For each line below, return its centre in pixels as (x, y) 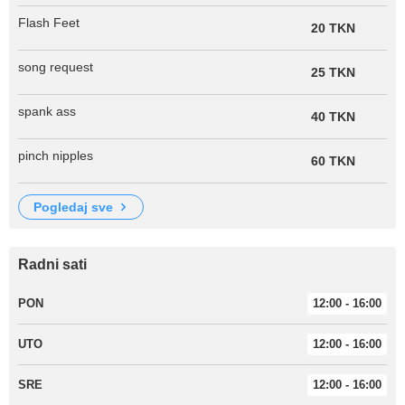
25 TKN (333, 72)
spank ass (47, 111)
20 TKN (333, 28)
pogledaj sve (77, 207)
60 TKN (333, 161)
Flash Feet (49, 23)
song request (56, 67)
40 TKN (333, 117)
